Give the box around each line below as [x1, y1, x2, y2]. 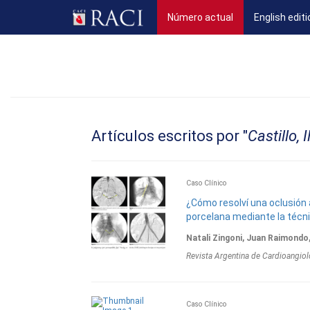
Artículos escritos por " [91, 127, 248, 145]
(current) [232, 11, 273, 22]
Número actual [167, 12, 233, 23]
